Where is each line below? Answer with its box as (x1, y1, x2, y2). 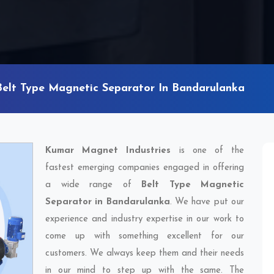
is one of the (171, 146, 245, 155)
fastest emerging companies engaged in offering (45, 163, 244, 172)
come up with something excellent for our (45, 232, 244, 241)
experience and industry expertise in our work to (45, 215, 244, 224)
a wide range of (45, 180, 141, 190)
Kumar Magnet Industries (45, 146, 171, 155)
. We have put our (169, 198, 245, 207)
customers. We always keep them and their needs (45, 249, 244, 258)
